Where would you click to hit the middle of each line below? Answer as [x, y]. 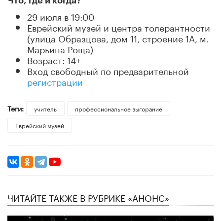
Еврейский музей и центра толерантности [119, 26]
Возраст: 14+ [54, 59]
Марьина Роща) [60, 48]
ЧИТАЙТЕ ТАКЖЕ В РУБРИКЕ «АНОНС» [88, 197]
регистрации [55, 81]
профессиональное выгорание [118, 108]
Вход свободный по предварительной [108, 70]
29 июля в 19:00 [61, 16]
